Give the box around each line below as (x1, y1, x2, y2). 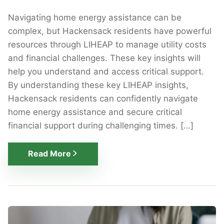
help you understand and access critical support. (8, 66, 204, 77)
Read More (28, 148, 71, 159)
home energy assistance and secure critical (8, 107, 182, 117)
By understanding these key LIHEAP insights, (8, 80, 188, 90)
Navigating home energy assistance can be (8, 12, 181, 23)
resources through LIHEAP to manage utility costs (8, 39, 206, 50)
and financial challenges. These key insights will (8, 53, 200, 63)
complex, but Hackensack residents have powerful (8, 26, 211, 36)
